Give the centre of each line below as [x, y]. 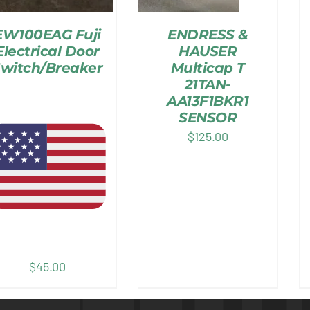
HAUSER [208, 52]
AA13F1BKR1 [208, 101]
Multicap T [208, 68]
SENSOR [208, 118]
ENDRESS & [208, 35]
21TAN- [208, 85]
